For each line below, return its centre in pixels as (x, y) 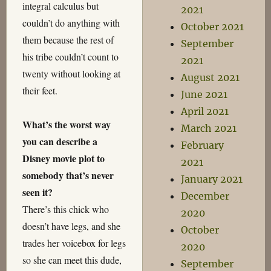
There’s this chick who (65, 209)
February (203, 145)
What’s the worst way (66, 125)
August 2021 (211, 77)
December (205, 196)
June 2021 (204, 94)
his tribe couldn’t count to (70, 57)
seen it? (37, 192)
